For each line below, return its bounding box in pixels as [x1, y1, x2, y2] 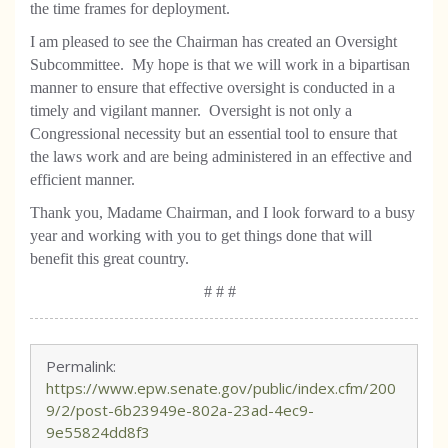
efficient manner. [30, 171, 139, 188]
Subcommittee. [30, 56, 124, 73]
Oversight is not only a [209, 102, 352, 119]
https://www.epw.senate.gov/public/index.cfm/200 [46, 378, 396, 398]
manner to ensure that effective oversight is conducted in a [30, 79, 395, 96]
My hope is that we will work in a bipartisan [132, 56, 410, 73]
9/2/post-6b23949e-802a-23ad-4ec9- [46, 400, 314, 420]
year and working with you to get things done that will [30, 227, 372, 244]
